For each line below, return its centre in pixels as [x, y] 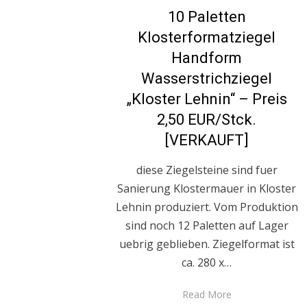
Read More [207, 295]
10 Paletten [207, 17]
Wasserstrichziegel [207, 79]
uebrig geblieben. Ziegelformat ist [207, 244]
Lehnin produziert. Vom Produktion [207, 207]
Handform [207, 58]
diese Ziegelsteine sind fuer [207, 170]
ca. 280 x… [207, 263]
